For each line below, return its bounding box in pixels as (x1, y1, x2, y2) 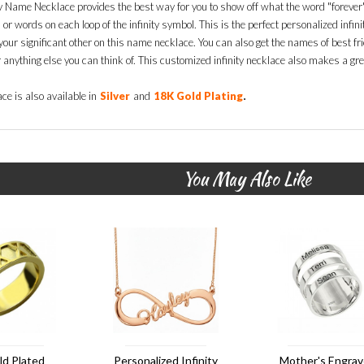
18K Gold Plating (153, 89, 243, 103)
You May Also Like (182, 166, 311, 193)
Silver (99, 89, 130, 103)
